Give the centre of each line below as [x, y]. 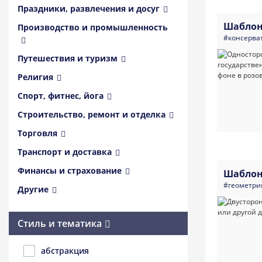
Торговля [37, 133]
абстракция [65, 251]
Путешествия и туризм [68, 58]
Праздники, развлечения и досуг [89, 8]
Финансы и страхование [70, 170]
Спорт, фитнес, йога [61, 96]
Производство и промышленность [93, 27]
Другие [33, 189]
